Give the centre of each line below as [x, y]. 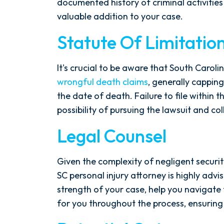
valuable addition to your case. [120, 16]
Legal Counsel [112, 136]
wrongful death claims [102, 82]
